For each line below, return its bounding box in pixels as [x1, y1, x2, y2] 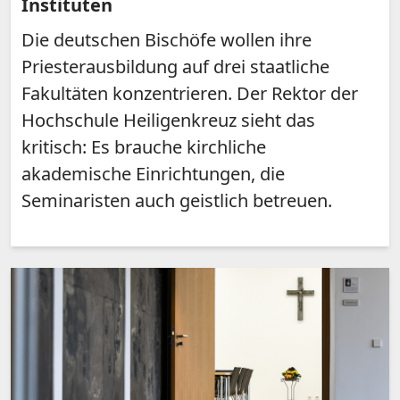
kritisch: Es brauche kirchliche [21, 135, 266, 160]
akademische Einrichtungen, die [21, 162, 285, 187]
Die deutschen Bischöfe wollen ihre [21, 28, 312, 53]
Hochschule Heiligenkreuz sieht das [21, 108, 315, 133]
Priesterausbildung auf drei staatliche [21, 54, 329, 79]
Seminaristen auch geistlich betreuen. [21, 188, 332, 213]
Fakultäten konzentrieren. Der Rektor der [21, 81, 358, 106]
